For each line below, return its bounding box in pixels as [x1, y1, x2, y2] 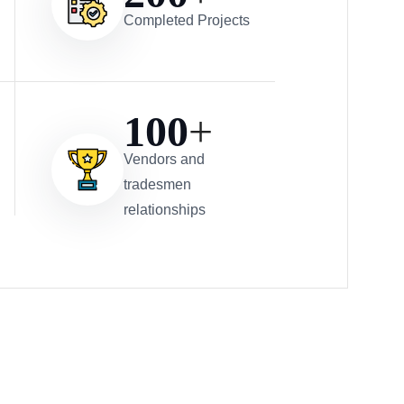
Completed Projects [124, 12, 251, 28]
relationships [124, 202, 207, 218]
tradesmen [124, 177, 192, 193]
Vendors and [124, 151, 206, 168]
